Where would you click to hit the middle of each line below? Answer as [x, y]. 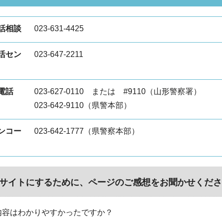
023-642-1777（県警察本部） [87, 131]
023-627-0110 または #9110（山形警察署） [118, 91]
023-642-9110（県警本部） [83, 105]
